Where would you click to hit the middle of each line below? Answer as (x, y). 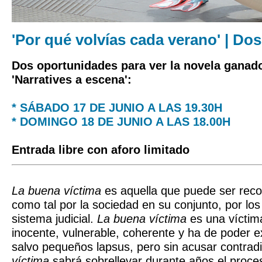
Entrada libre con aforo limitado (101, 150)
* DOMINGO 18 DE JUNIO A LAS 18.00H (121, 122)
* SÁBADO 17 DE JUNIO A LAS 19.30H (117, 108)
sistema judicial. (54, 218)
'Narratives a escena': (72, 80)
